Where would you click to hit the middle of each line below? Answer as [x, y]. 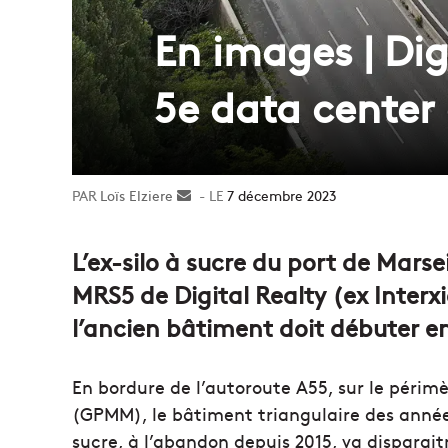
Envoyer [217, 194]
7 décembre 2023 [282, 194]
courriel [215, 236]
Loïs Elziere [136, 194]
